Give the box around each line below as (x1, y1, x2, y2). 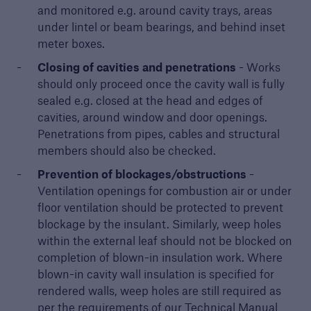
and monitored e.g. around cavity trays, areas (37, 3, 272, 17)
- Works (235, 60, 280, 74)
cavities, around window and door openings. (37, 110, 267, 124)
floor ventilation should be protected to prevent (37, 200, 283, 215)
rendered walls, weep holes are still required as (37, 283, 281, 298)
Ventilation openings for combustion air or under (37, 183, 292, 198)
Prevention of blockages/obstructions (37, 167, 246, 181)
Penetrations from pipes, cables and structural (37, 126, 280, 141)
